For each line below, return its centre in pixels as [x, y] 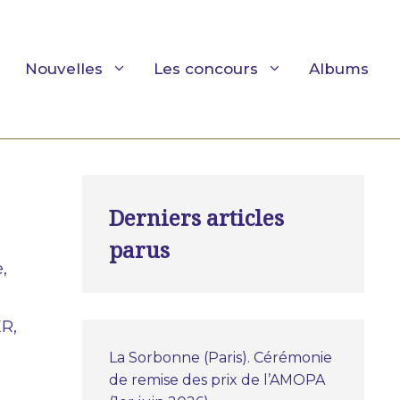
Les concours [206, 69]
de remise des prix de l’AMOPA [217, 379]
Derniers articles [196, 217]
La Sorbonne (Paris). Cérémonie [221, 357]
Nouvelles [64, 69]
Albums [339, 69]
